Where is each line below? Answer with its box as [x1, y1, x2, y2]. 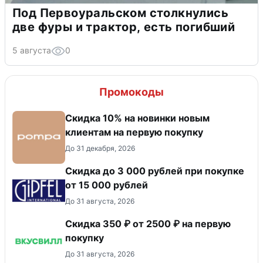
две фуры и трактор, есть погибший [12, 20, 235, 35]
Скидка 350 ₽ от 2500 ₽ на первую [65, 218, 231, 230]
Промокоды [99, 86, 164, 99]
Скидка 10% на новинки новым [65, 112, 210, 124]
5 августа [12, 45, 51, 56]
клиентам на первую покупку [65, 126, 203, 139]
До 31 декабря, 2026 [65, 144, 135, 153]
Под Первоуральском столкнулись [12, 6, 228, 21]
